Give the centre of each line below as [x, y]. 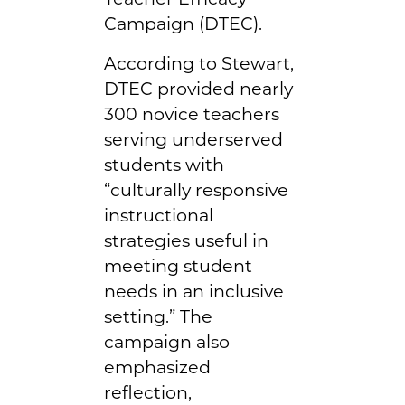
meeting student [178, 265]
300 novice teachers [192, 113]
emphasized [157, 367]
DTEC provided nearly [198, 88]
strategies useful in [186, 240]
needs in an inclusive [194, 291]
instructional [159, 215]
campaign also [167, 341]
